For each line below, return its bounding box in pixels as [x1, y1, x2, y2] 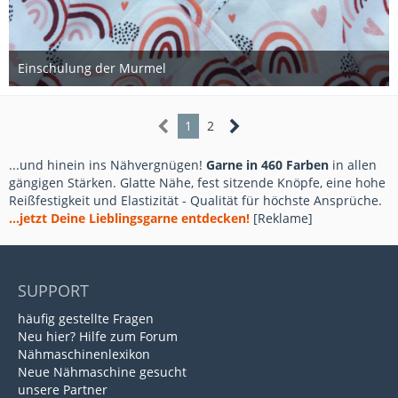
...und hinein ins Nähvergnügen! [9, 156, 206, 173]
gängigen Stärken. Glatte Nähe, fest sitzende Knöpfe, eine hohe [9, 174, 386, 191]
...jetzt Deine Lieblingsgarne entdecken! [9, 210, 250, 227]
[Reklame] [250, 210, 313, 227]
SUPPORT [18, 280, 89, 301]
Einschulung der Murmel [18, 60, 166, 76]
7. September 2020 [107, 77, 201, 92]
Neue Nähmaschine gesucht [18, 363, 187, 380]
